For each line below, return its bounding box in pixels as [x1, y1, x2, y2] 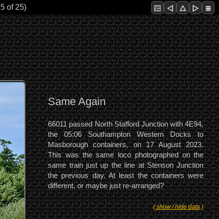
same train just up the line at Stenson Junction [48, 161, 204, 170]
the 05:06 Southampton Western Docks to [48, 130, 204, 139]
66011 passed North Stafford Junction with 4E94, [48, 120, 204, 129]
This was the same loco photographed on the [48, 151, 204, 159]
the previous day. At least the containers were [48, 171, 204, 180]
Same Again [48, 96, 106, 108]
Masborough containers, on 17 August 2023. [48, 140, 204, 149]
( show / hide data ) [153, 204, 204, 210]
